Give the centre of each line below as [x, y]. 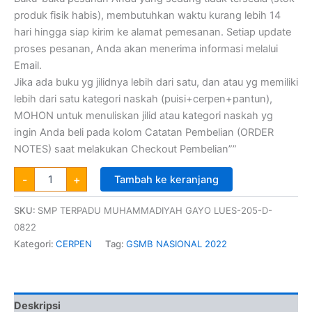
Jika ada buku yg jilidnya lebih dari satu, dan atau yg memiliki [156, 82]
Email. [28, 65]
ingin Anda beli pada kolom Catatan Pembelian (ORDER [144, 132]
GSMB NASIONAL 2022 [177, 243]
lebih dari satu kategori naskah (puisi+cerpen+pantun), [143, 99]
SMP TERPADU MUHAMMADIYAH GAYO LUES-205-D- [155, 210]
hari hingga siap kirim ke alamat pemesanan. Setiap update [153, 32]
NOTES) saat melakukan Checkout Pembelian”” [125, 149]
